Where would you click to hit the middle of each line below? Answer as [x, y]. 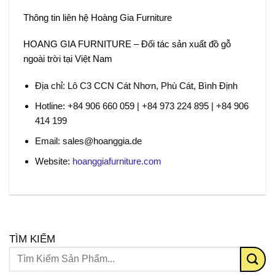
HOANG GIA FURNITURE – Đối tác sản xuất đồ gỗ [127, 44]
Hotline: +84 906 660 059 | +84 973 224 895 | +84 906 [142, 106]
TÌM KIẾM [32, 239]
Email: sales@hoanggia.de [88, 141]
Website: [52, 161]
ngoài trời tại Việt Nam [68, 59]
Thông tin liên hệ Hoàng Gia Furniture [97, 17]
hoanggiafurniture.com [117, 161]
